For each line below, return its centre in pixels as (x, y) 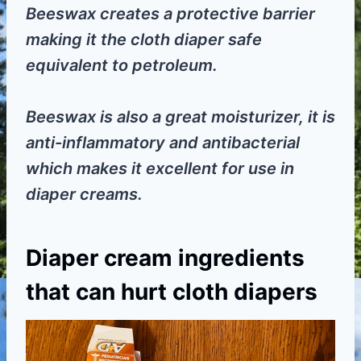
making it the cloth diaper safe (144, 40)
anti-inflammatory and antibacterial (163, 143)
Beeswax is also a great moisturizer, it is (180, 117)
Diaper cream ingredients (165, 258)
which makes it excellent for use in (160, 169)
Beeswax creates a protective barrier (170, 14)
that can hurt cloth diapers (172, 292)
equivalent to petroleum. (122, 66)
